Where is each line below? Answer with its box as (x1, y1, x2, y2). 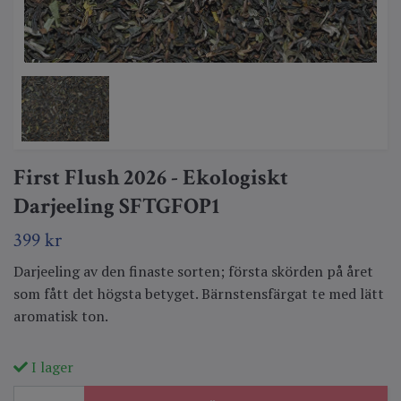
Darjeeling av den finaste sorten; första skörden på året (13, 260, 373, 281)
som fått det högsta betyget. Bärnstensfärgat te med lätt (13, 283, 384, 303)
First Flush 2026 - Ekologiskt (13, 162, 288, 192)
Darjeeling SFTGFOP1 (13, 191, 219, 221)
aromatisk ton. (13, 305, 108, 326)
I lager (28, 356, 73, 377)
